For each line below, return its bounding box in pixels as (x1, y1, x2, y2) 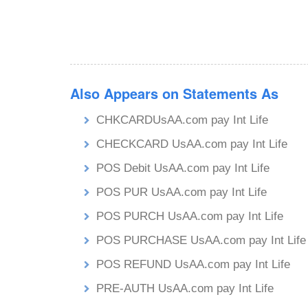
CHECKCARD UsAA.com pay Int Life (96, 137, 287, 151)
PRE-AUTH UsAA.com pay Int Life (96, 282, 274, 295)
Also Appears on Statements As (70, 83, 278, 103)
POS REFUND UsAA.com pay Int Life (96, 258, 290, 271)
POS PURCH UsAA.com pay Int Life (96, 210, 283, 223)
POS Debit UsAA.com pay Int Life (96, 162, 269, 175)
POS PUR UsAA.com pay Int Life (96, 186, 267, 199)
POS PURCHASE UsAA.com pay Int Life (96, 234, 306, 247)
